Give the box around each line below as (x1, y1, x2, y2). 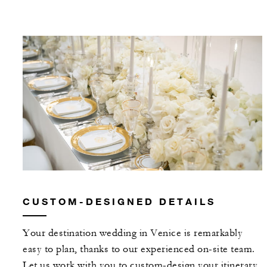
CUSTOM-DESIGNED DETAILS (23, 195, 216, 207)
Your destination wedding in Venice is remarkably (23, 227, 243, 240)
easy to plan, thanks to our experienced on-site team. (23, 243, 255, 256)
